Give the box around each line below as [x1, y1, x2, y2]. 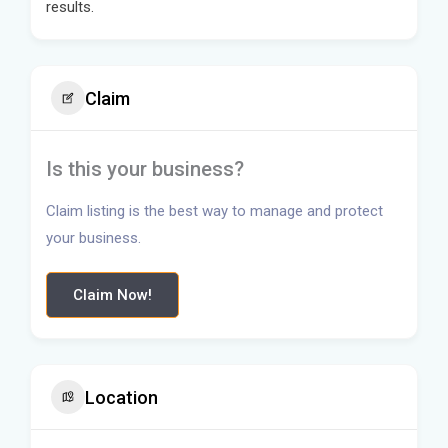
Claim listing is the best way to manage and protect [46, 202, 383, 220]
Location [85, 386, 158, 408]
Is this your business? [46, 157, 244, 181]
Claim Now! [73, 286, 152, 304]
